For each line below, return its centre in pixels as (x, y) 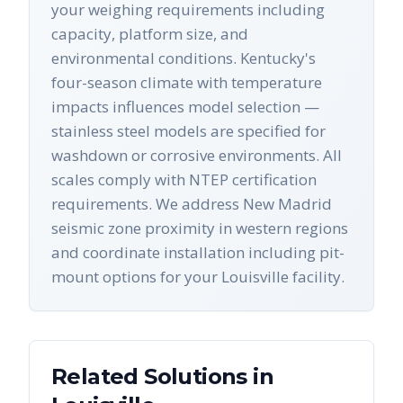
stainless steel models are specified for (188, 131)
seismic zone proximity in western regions (200, 228)
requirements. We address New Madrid (192, 204)
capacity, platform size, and (150, 34)
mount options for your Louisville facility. (198, 277)
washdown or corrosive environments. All (197, 156)
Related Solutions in (162, 377)
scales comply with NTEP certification (184, 180)
